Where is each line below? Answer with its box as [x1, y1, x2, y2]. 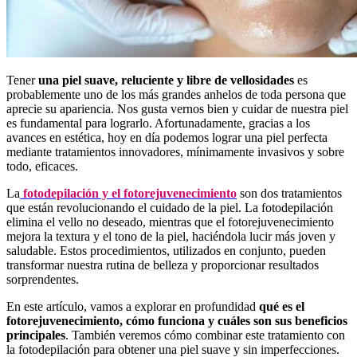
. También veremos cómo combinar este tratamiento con [65, 328, 345, 342]
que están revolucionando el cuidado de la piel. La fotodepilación [6, 201, 333, 214]
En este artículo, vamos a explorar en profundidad [6, 300, 256, 313]
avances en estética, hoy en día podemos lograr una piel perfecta [6, 131, 328, 144]
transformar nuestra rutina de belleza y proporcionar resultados [6, 258, 319, 272]
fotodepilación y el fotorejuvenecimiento [20, 186, 237, 200]
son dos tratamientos [237, 186, 342, 200]
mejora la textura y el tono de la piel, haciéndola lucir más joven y [6, 229, 335, 243]
